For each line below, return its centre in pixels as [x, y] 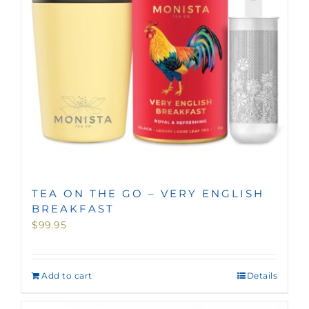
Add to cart [67, 275]
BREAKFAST [73, 208]
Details [262, 275]
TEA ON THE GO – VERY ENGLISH [148, 193]
